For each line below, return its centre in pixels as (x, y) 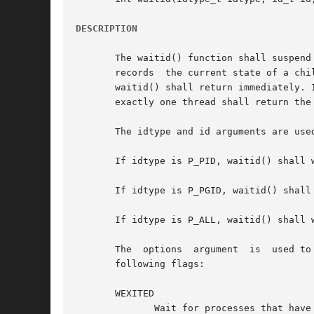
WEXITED (115, 294)
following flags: (140, 264)
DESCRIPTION (107, 29)
